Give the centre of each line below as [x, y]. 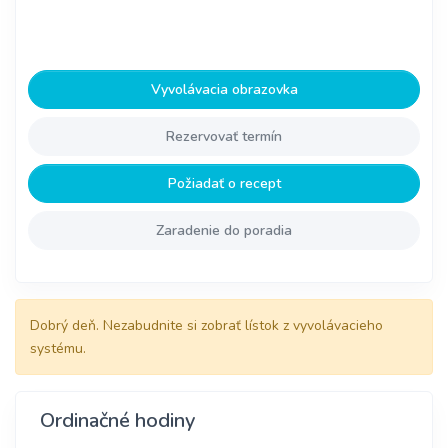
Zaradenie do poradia [224, 231]
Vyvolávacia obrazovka [224, 90]
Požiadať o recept [224, 184]
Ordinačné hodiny [117, 421]
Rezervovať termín [224, 137]
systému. [58, 349]
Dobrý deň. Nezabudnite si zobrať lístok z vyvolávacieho [206, 326]
